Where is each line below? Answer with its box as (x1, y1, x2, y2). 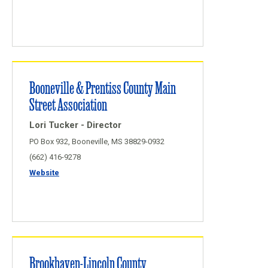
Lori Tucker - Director (29, 120, 121, 130)
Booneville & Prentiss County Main (29, 77, 176, 98)
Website (29, 168, 59, 177)
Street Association (29, 93, 107, 114)
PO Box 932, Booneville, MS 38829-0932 (29, 137, 165, 146)
